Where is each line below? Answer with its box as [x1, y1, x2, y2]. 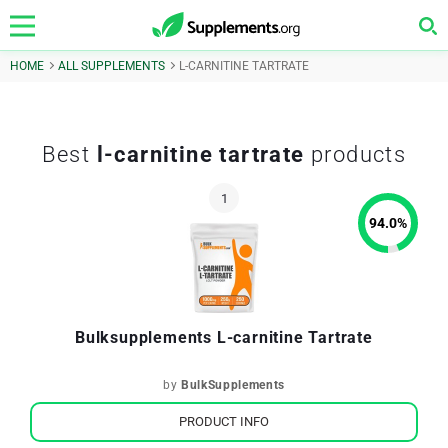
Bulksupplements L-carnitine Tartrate [75, 328, 373, 347]
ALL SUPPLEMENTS [58, 59, 165, 73]
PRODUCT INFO [179, 414, 269, 429]
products [304, 142, 407, 167]
